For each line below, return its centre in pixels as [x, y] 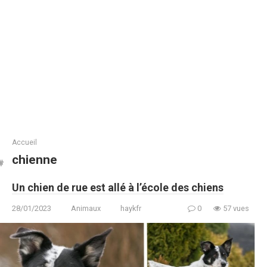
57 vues [235, 208]
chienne [35, 160]
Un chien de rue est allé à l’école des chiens [118, 187]
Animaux [86, 208]
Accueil [24, 142]
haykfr [131, 208]
